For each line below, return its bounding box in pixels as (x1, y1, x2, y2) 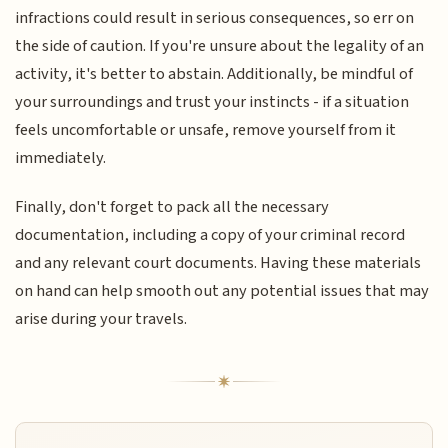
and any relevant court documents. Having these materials (15, 250, 422, 275)
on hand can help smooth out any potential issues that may (15, 278, 430, 303)
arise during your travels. (15, 306, 188, 331)
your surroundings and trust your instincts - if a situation (15, 90, 410, 115)
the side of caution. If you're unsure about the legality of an (15, 34, 425, 59)
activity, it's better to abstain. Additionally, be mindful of (15, 62, 414, 87)
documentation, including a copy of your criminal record (15, 222, 406, 247)
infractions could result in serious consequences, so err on (15, 6, 415, 31)
